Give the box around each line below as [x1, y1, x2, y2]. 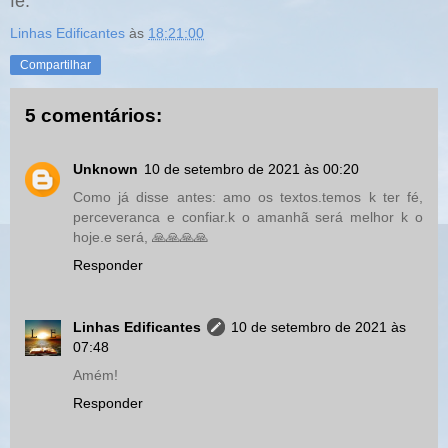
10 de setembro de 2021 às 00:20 [144, 161, 359, 178]
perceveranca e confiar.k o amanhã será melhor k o [73, 209, 423, 226]
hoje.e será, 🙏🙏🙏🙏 [73, 229, 208, 246]
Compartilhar [20, 57, 91, 72]
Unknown [73, 161, 138, 178]
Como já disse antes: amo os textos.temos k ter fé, [73, 189, 423, 206]
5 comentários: [25, 104, 162, 126]
